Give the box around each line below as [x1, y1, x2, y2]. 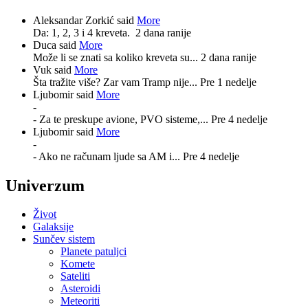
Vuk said [33, 63, 74, 76]
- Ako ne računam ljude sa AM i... [33, 150, 183, 162]
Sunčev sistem [33, 233, 95, 245]
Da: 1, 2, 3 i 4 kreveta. [33, 26, 135, 38]
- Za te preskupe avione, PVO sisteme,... [33, 113, 211, 125]
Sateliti [60, 270, 90, 283]
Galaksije [33, 221, 74, 233]
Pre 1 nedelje [200, 76, 256, 88]
